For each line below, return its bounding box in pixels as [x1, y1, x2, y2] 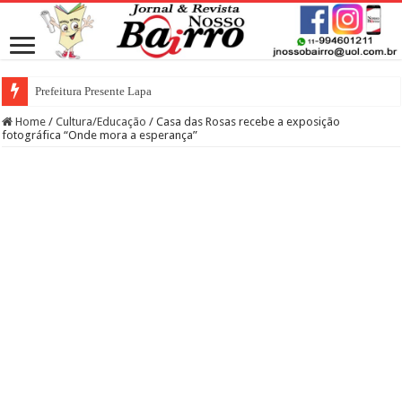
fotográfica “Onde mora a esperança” [2, 127, 198, 142]
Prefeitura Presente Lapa [35, 83, 153, 98]
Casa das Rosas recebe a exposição [156, 114, 341, 128]
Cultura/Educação [56, 114, 147, 128]
